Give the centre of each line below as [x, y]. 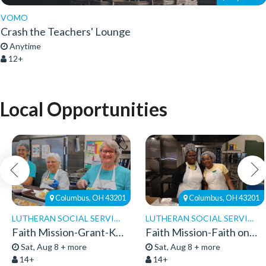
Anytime [24, 46]
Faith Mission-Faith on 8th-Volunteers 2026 [253, 232]
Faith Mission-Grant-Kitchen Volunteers [120, 232]
